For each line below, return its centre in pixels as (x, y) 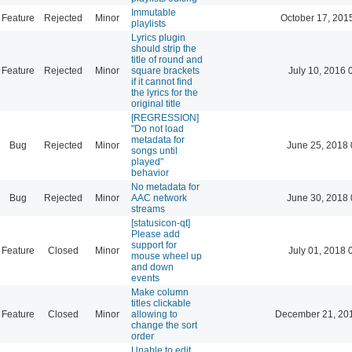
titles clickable (161, 303)
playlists (148, 23)
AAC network (159, 198)
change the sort (164, 325)
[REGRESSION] (165, 117)
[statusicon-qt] (161, 223)
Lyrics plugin (158, 37)
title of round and (167, 59)
